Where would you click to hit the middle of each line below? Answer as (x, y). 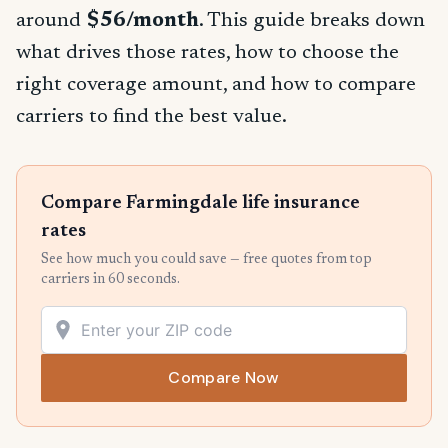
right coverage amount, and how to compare (216, 85)
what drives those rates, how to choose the (207, 53)
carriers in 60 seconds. (110, 280)
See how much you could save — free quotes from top (206, 260)
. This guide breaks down (312, 21)
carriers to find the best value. (151, 117)
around (51, 21)
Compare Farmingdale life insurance (200, 204)
